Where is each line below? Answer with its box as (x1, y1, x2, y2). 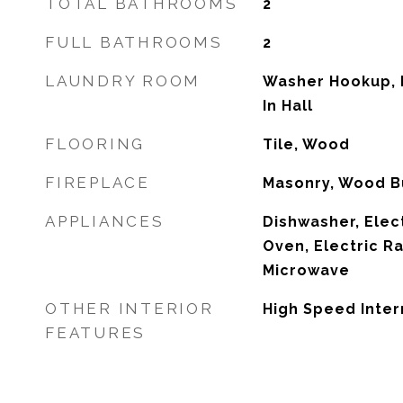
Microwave (262, 262, 350, 279)
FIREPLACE (45, 174, 150, 192)
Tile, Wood (262, 136, 350, 153)
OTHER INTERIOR (45, 300, 214, 318)
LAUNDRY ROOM (45, 72, 201, 90)
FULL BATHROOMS (45, 33, 223, 51)
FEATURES (45, 324, 146, 342)
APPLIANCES (45, 212, 165, 230)
